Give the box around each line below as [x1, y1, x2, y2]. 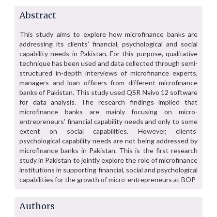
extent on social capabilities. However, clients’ [19, 127, 198, 135]
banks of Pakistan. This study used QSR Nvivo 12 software [19, 88, 198, 96]
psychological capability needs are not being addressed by [19, 137, 198, 145]
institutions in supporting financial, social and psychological [19, 166, 198, 174]
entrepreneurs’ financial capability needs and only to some [19, 117, 198, 125]
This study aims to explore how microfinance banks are [19, 30, 198, 38]
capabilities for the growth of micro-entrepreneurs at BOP [19, 175, 196, 184]
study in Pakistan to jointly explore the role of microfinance [19, 156, 198, 164]
